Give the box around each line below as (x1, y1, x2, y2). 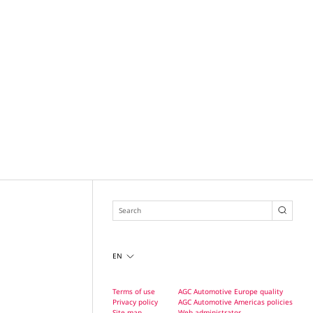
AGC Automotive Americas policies (178, 296, 293, 307)
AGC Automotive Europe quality (178, 286, 284, 296)
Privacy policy (112, 296, 159, 307)
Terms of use (112, 286, 156, 296)
